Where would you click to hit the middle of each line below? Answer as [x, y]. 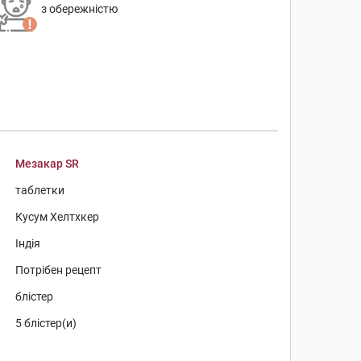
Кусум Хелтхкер [58, 217]
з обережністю [79, 9]
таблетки [40, 190]
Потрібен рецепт [59, 270]
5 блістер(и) [46, 323]
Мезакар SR [48, 164]
